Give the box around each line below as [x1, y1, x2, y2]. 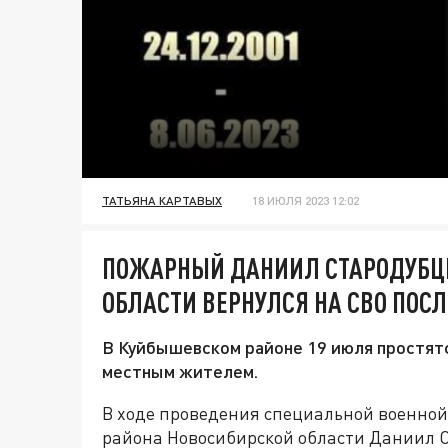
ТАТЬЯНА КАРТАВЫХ [102, 193, 222, 209]
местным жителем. [102, 360, 258, 383]
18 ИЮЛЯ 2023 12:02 [252, 193, 359, 209]
